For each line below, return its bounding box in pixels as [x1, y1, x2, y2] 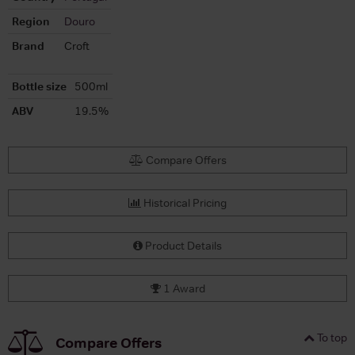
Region [12, 13, 50, 29]
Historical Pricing [141, 195, 227, 210]
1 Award [160, 281, 205, 296]
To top [315, 330, 347, 345]
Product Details [143, 238, 222, 253]
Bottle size [12, 78, 67, 94]
